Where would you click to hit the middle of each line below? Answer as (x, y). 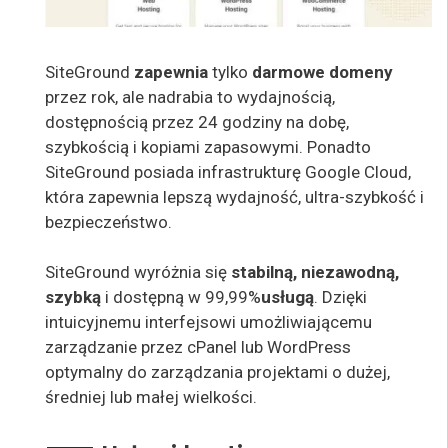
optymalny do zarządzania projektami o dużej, (217, 372)
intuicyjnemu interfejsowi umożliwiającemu (208, 322)
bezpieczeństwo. (108, 221)
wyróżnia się (180, 272)
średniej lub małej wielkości (149, 397)
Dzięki (342, 297)
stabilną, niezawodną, (315, 272)
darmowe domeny (322, 71)
